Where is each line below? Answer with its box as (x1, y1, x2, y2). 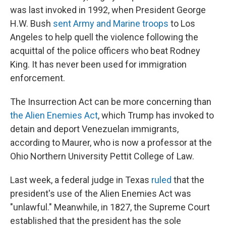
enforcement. (10, 73, 65, 83)
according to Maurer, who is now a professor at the (10, 137, 212, 148)
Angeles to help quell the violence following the (10, 32, 198, 42)
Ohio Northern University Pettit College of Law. (10, 151, 194, 161)
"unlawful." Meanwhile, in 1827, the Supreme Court (10, 202, 210, 212)
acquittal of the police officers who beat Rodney (10, 45, 200, 56)
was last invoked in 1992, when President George (10, 5, 206, 15)
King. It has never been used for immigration (10, 59, 187, 70)
